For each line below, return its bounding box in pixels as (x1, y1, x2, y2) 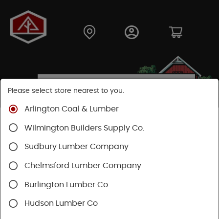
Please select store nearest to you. (8, 88, 124, 94)
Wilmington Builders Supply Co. (24, 124, 144, 132)
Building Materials (43, 119, 101, 126)
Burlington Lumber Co (24, 180, 108, 189)
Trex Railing (60, 129, 98, 135)
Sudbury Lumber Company (24, 143, 129, 151)
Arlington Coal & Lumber (24, 105, 119, 113)
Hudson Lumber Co (24, 199, 98, 208)
